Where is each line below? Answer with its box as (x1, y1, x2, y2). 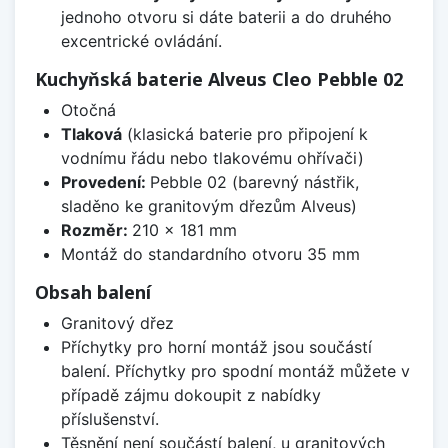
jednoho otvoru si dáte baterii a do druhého (60, 7, 392, 28)
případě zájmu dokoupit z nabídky (60, 385, 321, 406)
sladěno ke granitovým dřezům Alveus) (60, 196, 357, 217)
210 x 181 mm (131, 220, 237, 241)
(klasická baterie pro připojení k (121, 124, 368, 145)
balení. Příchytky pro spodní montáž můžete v (60, 361, 410, 382)
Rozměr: (60, 220, 132, 241)
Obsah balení (35, 280, 151, 305)
